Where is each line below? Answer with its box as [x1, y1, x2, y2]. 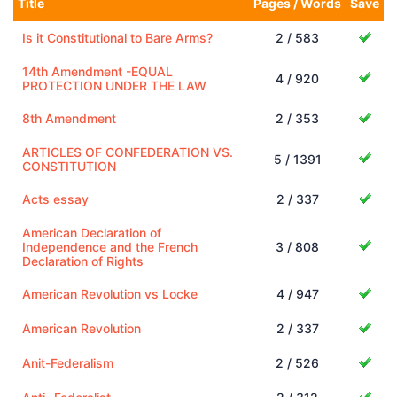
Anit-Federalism [22, 354, 113, 370]
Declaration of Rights [22, 253, 144, 269]
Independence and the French [22, 238, 198, 254]
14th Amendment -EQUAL [22, 63, 173, 79]
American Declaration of [22, 224, 161, 240]
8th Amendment [22, 110, 116, 126]
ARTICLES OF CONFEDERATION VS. [22, 144, 233, 160]
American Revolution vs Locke [22, 285, 198, 301]
